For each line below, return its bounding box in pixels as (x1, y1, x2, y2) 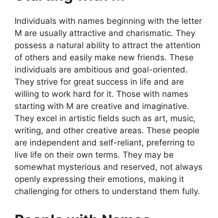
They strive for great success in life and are (15, 76, 184, 87)
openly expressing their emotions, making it (15, 174, 184, 184)
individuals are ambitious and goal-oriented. (15, 64, 188, 74)
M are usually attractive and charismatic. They (15, 28, 195, 38)
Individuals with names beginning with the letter (15, 16, 202, 26)
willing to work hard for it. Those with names (15, 89, 188, 99)
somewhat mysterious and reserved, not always (15, 162, 202, 172)
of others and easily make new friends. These (15, 52, 194, 62)
